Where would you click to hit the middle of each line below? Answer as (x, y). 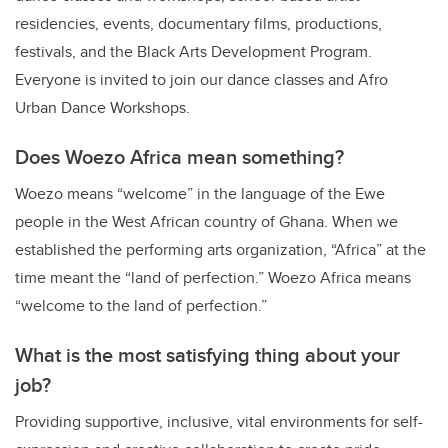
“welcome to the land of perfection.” (141, 306)
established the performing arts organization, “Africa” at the (220, 250)
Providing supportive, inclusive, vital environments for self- (219, 422)
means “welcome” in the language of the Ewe (224, 194)
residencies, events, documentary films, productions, (198, 24)
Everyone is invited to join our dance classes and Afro (201, 80)
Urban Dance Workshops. (102, 108)
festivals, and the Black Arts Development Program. (193, 52)
